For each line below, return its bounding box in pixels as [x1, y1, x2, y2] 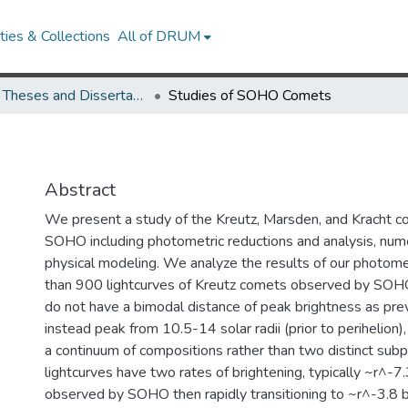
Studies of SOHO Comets [168, 86, 331, 106]
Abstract [45, 178, 116, 202]
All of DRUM [117, 26, 201, 46]
